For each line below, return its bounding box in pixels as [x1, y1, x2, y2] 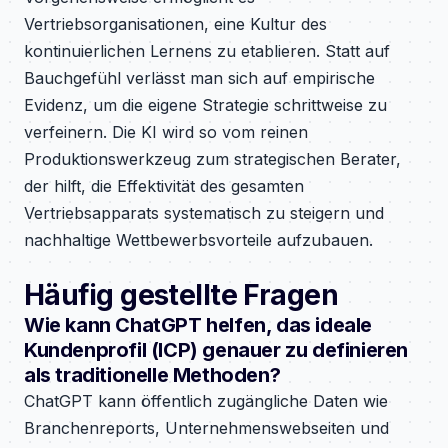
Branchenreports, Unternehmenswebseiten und [24, 418, 389, 438]
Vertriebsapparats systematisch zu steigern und [24, 203, 384, 223]
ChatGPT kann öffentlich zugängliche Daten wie [24, 391, 388, 411]
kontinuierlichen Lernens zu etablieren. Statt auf [24, 41, 390, 61]
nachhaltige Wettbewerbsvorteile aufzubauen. [24, 230, 373, 250]
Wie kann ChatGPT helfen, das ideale [24, 313, 373, 337]
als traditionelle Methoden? [24, 363, 281, 387]
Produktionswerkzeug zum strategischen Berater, [24, 149, 401, 169]
